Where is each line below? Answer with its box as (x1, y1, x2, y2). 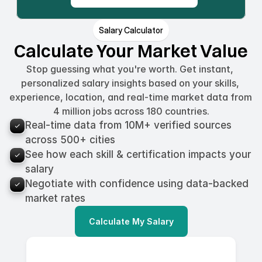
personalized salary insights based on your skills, (20, 77, 239, 89)
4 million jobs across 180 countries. (53, 105, 209, 118)
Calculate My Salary (88, 216, 174, 227)
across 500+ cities (25, 134, 115, 146)
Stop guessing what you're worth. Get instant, (26, 63, 233, 75)
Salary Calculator (99, 25, 163, 36)
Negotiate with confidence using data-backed (25, 178, 249, 190)
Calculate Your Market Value (14, 40, 248, 63)
